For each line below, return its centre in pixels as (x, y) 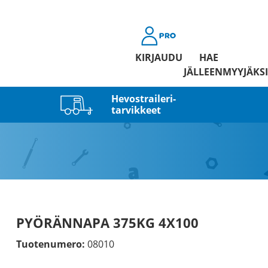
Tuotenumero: (50, 244)
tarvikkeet (136, 110)
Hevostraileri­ (143, 98)
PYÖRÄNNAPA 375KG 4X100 (107, 223)
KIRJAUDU (159, 57)
